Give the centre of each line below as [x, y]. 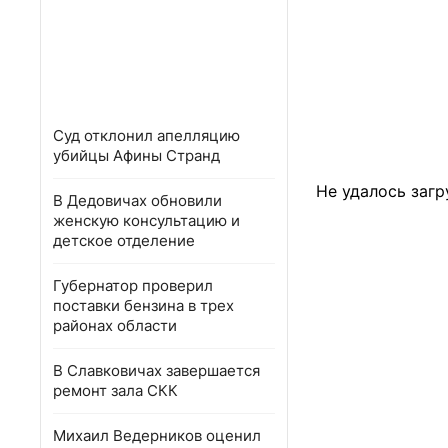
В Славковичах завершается [156, 370]
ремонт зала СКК [115, 390]
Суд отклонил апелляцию [146, 135]
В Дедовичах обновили [137, 200]
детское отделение [124, 240]
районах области [115, 325]
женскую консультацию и [146, 220]
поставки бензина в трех [143, 305]
